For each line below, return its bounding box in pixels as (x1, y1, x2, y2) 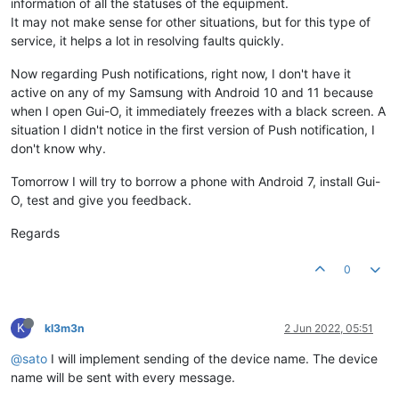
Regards (11, 225, 60, 241)
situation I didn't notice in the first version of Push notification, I (11, 122, 375, 138)
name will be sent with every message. (11, 370, 235, 386)
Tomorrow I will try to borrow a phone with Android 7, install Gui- (11, 174, 380, 190)
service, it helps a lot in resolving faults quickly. (11, 33, 284, 49)
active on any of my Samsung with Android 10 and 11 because (11, 85, 373, 101)
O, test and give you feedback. (11, 192, 191, 208)
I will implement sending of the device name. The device (47, 351, 378, 367)
